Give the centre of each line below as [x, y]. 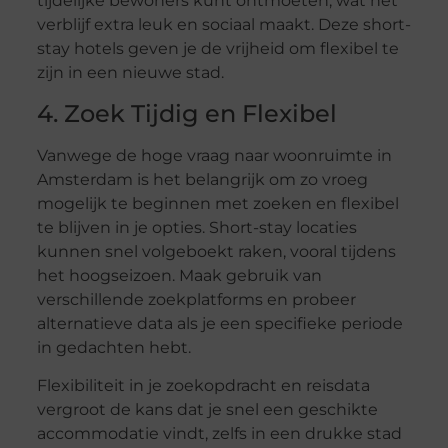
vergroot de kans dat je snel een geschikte [207, 410]
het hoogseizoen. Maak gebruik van [179, 275]
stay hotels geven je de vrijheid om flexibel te [217, 49]
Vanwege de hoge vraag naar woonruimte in [214, 155]
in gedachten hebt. [113, 347]
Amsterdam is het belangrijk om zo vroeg [202, 179]
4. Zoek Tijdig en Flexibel [186, 113]
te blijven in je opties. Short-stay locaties [196, 227]
